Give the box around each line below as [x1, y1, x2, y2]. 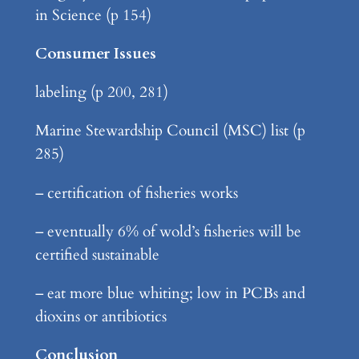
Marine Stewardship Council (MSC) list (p [34, 120, 305, 142]
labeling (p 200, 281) [34, 82, 168, 103]
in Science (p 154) [34, 4, 151, 26]
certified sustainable [34, 244, 159, 265]
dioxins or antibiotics [34, 305, 167, 327]
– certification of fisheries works [34, 182, 238, 204]
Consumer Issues [34, 42, 156, 64]
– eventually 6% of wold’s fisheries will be [34, 220, 301, 242]
